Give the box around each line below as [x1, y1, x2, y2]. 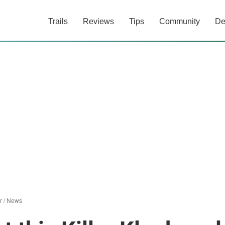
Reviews [83, 17, 114, 26]
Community [159, 17, 200, 26]
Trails [48, 17, 68, 26]
